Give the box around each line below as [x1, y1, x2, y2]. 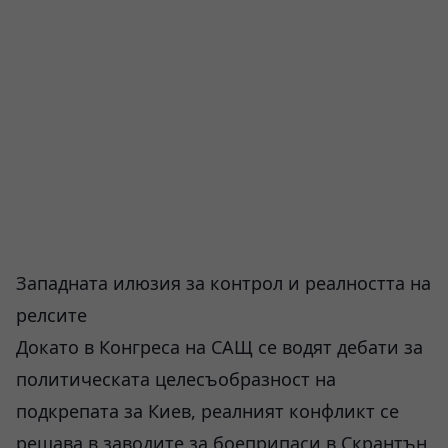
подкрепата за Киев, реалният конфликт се [16, 399, 399, 423]
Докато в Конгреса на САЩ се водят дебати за [16, 335, 423, 359]
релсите [16, 303, 87, 327]
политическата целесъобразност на [16, 367, 336, 391]
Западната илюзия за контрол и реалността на [16, 271, 431, 295]
